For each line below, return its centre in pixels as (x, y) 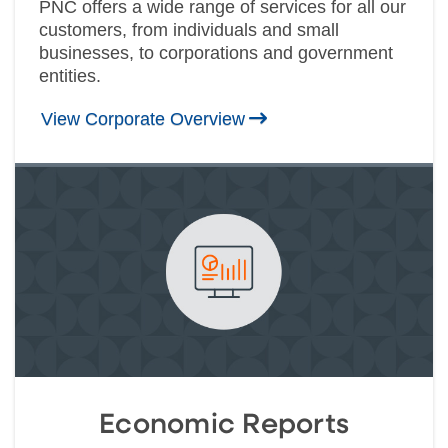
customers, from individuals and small (189, 30)
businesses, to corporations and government (216, 53)
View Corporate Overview (143, 119)
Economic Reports (224, 425)
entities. (70, 76)
